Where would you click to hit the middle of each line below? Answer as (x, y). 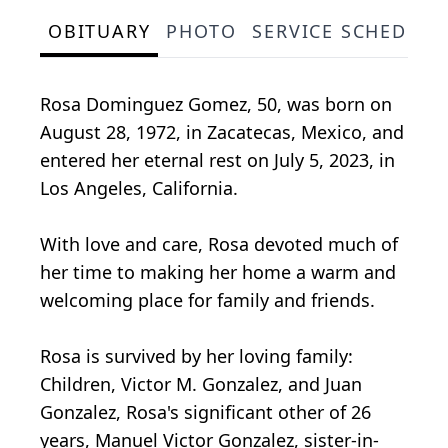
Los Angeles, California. (139, 188)
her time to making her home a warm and (218, 272)
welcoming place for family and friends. (207, 300)
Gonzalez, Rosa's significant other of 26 (205, 412)
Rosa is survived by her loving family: (196, 356)
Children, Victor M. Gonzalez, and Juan (201, 384)
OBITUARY (99, 31)
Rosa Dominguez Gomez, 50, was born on (216, 104)
